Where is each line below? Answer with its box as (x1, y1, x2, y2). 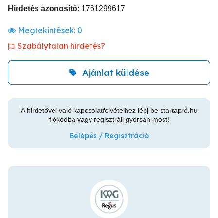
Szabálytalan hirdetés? (18, 41, 105, 51)
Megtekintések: (18, 25, 77, 35)
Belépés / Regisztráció (69, 131, 149, 140)
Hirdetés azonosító (8, 4, 77, 13)
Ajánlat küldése (82, 67, 149, 78)
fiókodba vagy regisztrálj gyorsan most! (49, 115, 169, 123)
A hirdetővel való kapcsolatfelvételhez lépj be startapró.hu (20, 107, 198, 114)
